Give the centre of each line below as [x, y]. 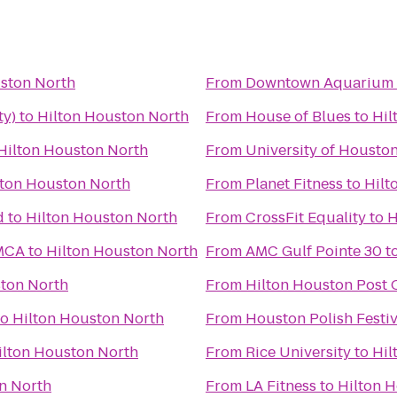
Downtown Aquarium [319, 83]
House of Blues [298, 117]
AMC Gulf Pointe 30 [314, 251]
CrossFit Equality [306, 218]
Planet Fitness [294, 184]
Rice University [298, 352]
